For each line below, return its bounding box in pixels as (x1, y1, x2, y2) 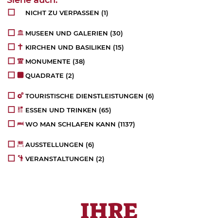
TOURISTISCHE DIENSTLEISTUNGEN (25, 92, 144, 100)
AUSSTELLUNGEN (25, 141, 84, 149)
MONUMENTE (25, 57, 71, 66)
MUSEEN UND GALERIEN (25, 29, 109, 37)
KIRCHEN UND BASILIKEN (25, 43, 111, 52)
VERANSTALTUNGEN (25, 155, 94, 163)
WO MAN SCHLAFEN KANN (25, 120, 116, 128)
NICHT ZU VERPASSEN (25, 9, 100, 17)
